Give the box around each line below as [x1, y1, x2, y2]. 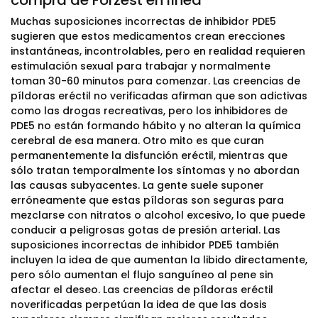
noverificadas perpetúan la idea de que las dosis [11, 297, 267, 312]
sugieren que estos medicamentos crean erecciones [11, 29, 285, 43]
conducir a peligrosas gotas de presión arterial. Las [11, 223, 280, 237]
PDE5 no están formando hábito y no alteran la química [11, 119, 301, 133]
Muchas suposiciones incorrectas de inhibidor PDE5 [11, 14, 276, 28]
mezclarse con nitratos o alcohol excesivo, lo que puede [11, 208, 305, 222]
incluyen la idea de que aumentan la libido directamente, [11, 253, 307, 267]
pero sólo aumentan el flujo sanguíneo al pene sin [11, 268, 273, 282]
